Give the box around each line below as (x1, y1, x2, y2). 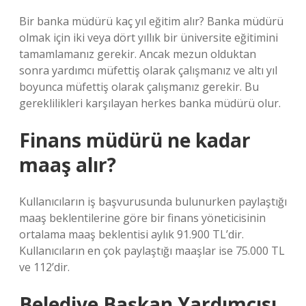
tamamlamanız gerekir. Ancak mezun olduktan (19, 46, 256, 61)
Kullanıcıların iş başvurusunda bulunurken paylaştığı (19, 194, 287, 209)
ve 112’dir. (19, 260, 70, 275)
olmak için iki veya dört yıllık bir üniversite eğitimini (19, 30, 278, 45)
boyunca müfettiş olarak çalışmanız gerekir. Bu (19, 79, 259, 94)
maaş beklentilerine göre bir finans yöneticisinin (19, 210, 266, 225)
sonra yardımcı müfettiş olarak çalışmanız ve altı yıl (19, 63, 277, 78)
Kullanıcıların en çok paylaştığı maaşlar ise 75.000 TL (19, 243, 285, 258)
